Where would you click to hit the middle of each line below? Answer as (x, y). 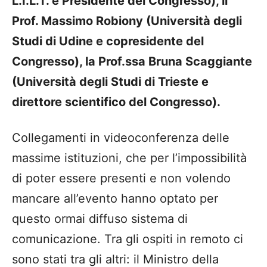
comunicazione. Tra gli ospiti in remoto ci (128, 239)
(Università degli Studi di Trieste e (110, 82)
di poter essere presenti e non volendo (121, 178)
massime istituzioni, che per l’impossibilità (129, 158)
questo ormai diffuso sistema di (100, 219)
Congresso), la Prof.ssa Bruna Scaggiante (132, 62)
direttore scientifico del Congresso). (116, 102)
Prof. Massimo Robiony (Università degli (127, 21)
